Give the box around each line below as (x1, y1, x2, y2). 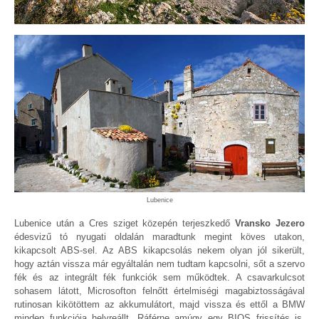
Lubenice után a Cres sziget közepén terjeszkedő (14, 218, 236, 229)
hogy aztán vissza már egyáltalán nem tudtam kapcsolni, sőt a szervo (14, 258, 305, 270)
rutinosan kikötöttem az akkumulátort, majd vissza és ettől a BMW (14, 299, 305, 310)
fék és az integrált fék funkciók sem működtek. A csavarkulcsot (14, 272, 305, 283)
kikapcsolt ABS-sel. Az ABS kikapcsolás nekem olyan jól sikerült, (14, 245, 305, 256)
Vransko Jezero (235, 218, 305, 229)
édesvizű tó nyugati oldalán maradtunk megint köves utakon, (14, 231, 305, 243)
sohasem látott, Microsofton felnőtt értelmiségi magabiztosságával (14, 286, 305, 297)
